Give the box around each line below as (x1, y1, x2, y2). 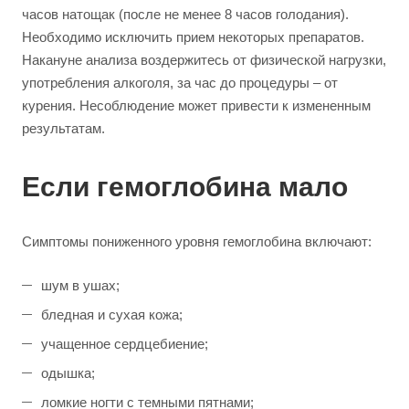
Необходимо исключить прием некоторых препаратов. (22, 29, 364, 45)
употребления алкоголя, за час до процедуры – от (22, 75, 338, 90)
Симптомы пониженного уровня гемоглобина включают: (22, 234, 372, 249)
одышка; (41, 365, 95, 381)
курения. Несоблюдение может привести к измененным (22, 98, 371, 113)
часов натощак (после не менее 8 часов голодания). (22, 6, 349, 22)
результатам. (22, 121, 105, 136)
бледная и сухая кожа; (41, 307, 183, 322)
